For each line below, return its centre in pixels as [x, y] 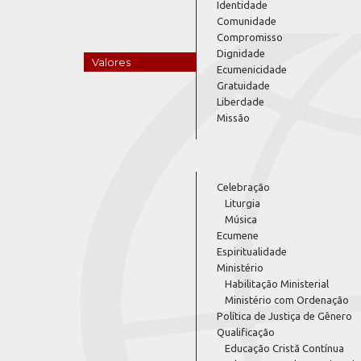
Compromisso [250, 37]
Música [241, 219]
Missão [233, 117]
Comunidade [247, 21]
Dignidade [241, 53]
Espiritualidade [252, 251]
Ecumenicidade [252, 69]
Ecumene [238, 235]
